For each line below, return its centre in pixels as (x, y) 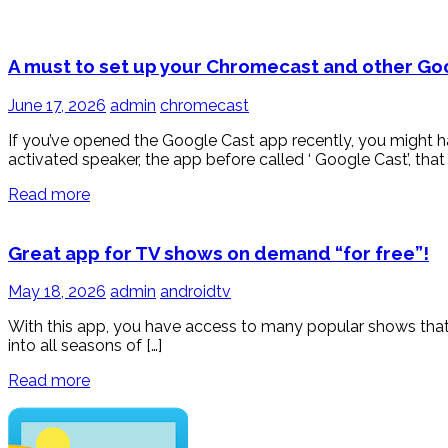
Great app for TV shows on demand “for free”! (218, 252)
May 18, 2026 (57, 292)
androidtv (195, 292)
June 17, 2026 (57, 105)
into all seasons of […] (85, 346)
